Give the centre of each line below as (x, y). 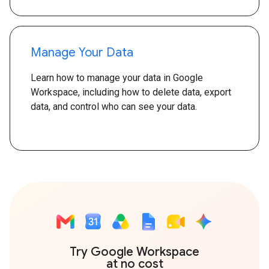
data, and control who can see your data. (114, 107)
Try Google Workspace (134, 252)
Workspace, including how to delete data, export (131, 92)
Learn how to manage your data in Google (117, 78)
